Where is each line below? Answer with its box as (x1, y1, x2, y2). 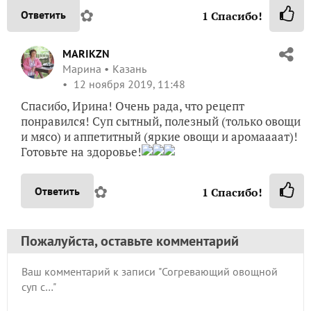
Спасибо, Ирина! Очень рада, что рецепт (21, 98, 244, 115)
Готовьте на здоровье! (21, 144, 142, 160)
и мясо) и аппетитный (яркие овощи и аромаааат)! (21, 128, 298, 145)
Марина (62, 62, 101, 76)
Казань (112, 62, 146, 76)
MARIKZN (62, 47, 110, 61)
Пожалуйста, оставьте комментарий (21, 232, 239, 251)
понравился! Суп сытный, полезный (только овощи (21, 113, 301, 130)
